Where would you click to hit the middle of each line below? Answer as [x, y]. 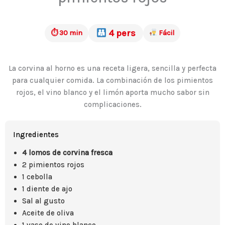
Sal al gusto [43, 201]
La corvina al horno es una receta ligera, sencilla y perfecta [113, 68]
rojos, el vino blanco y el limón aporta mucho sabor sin [113, 92]
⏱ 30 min [67, 33]
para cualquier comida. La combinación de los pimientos [113, 80]
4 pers [121, 33]
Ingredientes [36, 135]
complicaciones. [113, 104]
